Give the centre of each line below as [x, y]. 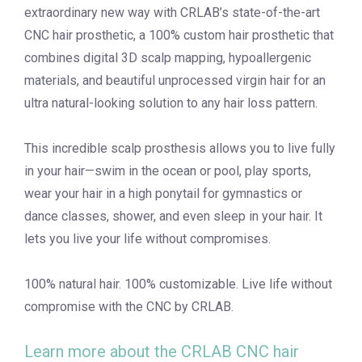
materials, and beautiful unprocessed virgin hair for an [175, 80]
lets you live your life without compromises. [147, 239]
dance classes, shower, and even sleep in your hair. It [173, 216]
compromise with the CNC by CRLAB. [129, 307]
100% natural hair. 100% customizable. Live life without [178, 284]
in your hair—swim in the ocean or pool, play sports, [168, 171]
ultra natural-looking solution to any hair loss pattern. [171, 103]
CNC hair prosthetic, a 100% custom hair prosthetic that [179, 35]
